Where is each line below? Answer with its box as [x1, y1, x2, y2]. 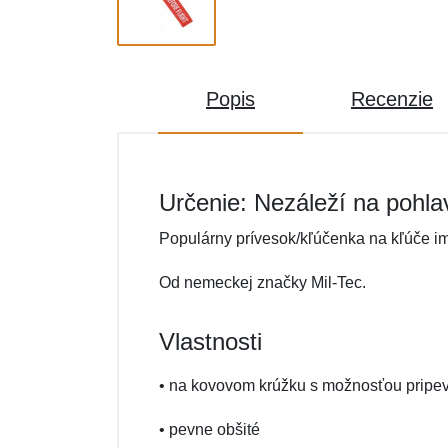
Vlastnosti [159, 328, 262, 355]
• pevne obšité [159, 421, 260, 438]
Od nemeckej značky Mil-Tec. [159, 274, 366, 291]
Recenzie [351, 88, 433, 110]
